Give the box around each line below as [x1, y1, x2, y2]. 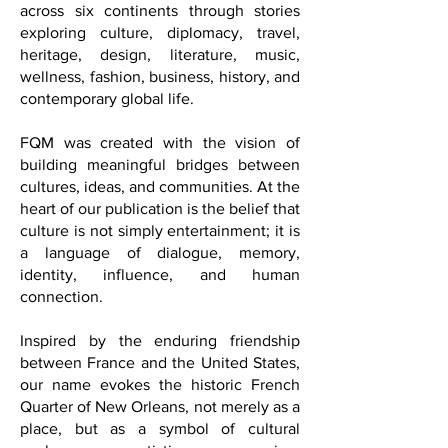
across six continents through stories [20, 31, 300, 49]
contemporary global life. [20, 119, 194, 137]
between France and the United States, [20, 383, 300, 401]
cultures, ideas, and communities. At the [20, 207, 300, 225]
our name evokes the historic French [20, 405, 300, 423]
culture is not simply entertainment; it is [20, 251, 300, 269]
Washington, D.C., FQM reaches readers [20, 9, 300, 27]
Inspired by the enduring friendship [20, 361, 300, 379]
